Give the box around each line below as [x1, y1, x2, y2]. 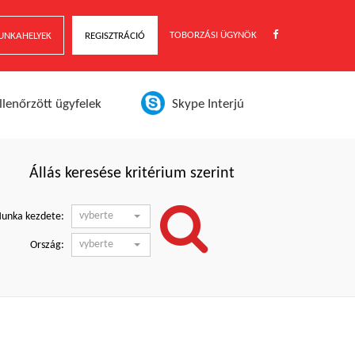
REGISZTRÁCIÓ [85, 31, 145, 41]
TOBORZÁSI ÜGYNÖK [170, 30, 257, 40]
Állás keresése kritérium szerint [29, 166, 235, 181]
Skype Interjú [171, 97, 244, 112]
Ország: [30, 239, 64, 251]
